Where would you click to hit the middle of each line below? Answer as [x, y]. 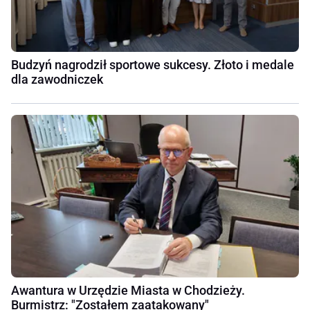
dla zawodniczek [57, 80]
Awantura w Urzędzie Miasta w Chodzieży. [128, 290]
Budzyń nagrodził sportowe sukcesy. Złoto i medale [153, 65]
